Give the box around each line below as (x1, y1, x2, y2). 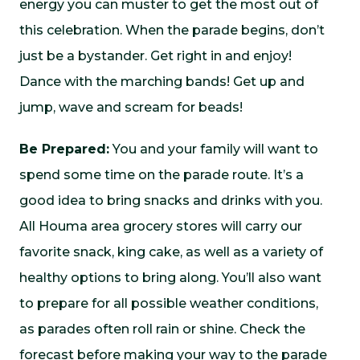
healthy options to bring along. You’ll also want (19, 270, 321, 285)
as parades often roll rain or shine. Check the (19, 321, 305, 337)
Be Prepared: (19, 141, 109, 157)
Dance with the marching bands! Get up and (19, 74, 305, 89)
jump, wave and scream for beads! (19, 100, 243, 115)
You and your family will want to (109, 141, 318, 157)
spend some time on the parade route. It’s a (19, 167, 304, 182)
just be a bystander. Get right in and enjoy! (19, 48, 292, 63)
